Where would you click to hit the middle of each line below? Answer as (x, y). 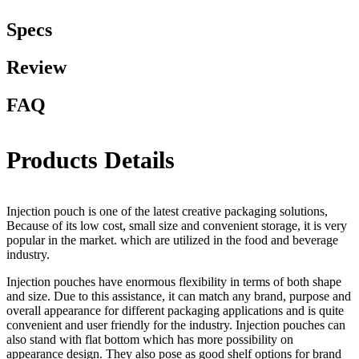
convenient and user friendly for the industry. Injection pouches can (176, 325)
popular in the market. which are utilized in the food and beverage (172, 240)
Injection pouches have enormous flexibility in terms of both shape (174, 282)
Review (36, 68)
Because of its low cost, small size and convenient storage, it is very (177, 226)
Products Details (91, 160)
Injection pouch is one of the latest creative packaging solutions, (167, 212)
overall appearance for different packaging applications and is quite (175, 311)
